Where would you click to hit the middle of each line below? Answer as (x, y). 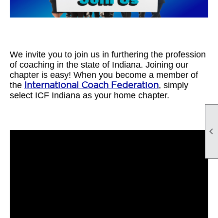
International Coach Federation (91, 85)
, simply (173, 85)
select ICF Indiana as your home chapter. (90, 96)
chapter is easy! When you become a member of (104, 75)
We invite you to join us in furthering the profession (108, 55)
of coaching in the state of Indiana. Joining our (99, 65)
